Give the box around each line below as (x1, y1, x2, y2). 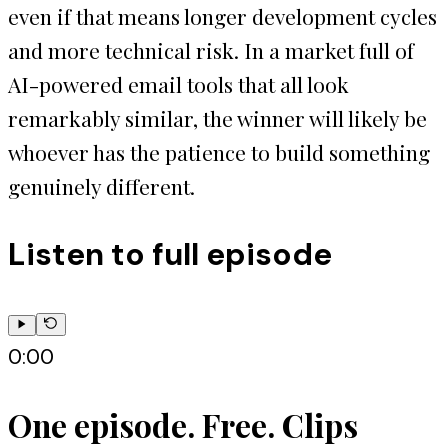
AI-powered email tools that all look (8, 69, 349, 98)
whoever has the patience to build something (8, 137, 430, 166)
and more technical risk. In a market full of (8, 35, 414, 64)
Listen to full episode (8, 233, 332, 275)
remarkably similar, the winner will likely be (8, 103, 427, 132)
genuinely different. (8, 171, 195, 200)
